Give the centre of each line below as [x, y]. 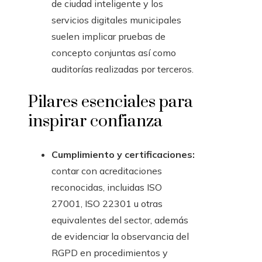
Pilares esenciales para [111, 102]
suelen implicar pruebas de [108, 37]
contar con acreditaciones [107, 171]
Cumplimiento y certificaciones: [123, 155]
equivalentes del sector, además [120, 220]
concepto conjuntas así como [114, 53]
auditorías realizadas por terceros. [123, 69]
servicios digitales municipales [116, 20]
